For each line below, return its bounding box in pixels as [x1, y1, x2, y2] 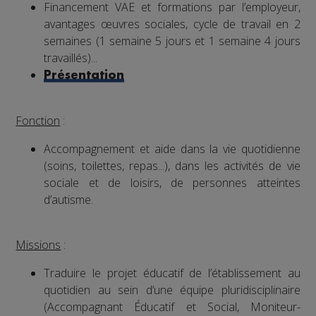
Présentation [44, 69, 125, 81]
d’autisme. [44, 191, 94, 207]
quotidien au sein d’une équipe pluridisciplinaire [44, 281, 300, 298]
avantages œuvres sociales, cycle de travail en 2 [44, 16, 300, 32]
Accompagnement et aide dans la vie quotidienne [44, 140, 300, 157]
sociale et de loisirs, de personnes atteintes [44, 174, 300, 190]
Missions [16, 236, 61, 253]
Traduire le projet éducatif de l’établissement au [44, 265, 300, 281]
